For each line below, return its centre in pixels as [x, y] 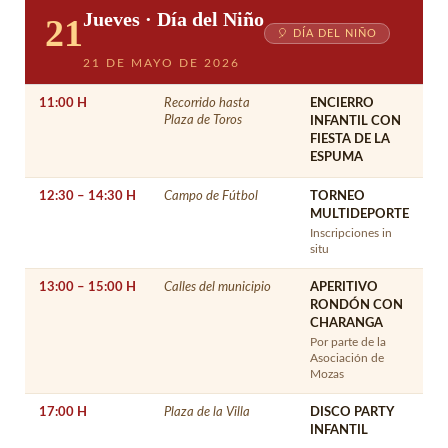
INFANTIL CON [355, 121]
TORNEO [337, 196]
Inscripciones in [351, 233]
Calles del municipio [217, 286]
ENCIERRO [342, 103]
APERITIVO [344, 287]
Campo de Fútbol [211, 195]
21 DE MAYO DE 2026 [161, 62]
